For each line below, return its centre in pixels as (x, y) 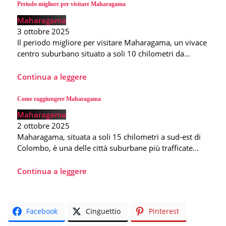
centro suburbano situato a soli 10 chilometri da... (104, 53)
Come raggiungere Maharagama (59, 99)
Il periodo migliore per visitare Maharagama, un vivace (112, 42)
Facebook (42, 211)
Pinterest (164, 211)
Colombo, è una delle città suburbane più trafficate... (108, 148)
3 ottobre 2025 (43, 31)
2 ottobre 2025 (43, 125)
